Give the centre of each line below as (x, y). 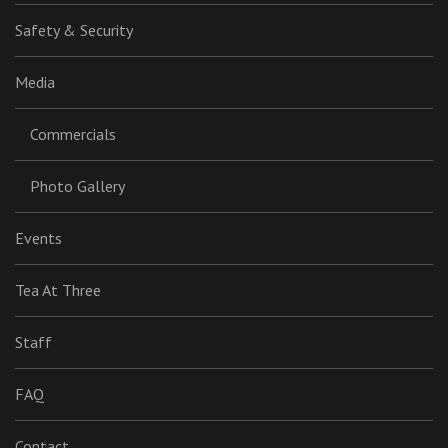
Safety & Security (74, 30)
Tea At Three (58, 290)
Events (38, 238)
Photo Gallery (77, 186)
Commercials (73, 134)
